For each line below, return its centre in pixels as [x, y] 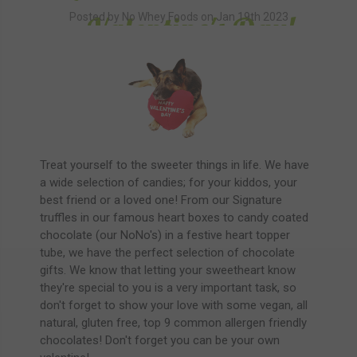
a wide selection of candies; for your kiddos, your [169, 183]
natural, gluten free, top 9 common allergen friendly [173, 323]
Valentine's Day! [190, 28]
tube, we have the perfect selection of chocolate [167, 253]
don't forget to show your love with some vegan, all [174, 306]
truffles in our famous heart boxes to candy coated [174, 218]
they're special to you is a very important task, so [168, 288]
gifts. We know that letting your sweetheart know [168, 271]
